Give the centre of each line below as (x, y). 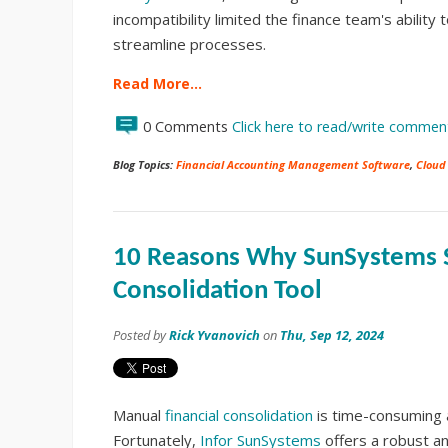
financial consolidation (239, 415)
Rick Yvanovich (214, 335)
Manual (139, 415)
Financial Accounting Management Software (293, 164)
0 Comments (187, 126)
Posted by (141, 335)
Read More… (157, 83)
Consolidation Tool (217, 291)
